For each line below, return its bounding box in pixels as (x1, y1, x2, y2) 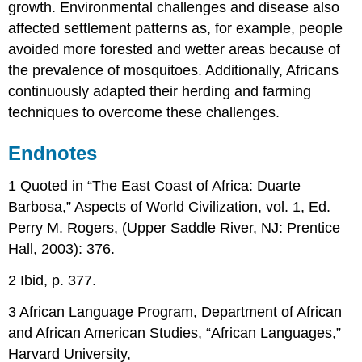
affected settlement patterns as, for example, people (8, 20, 343, 37)
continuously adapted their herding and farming (8, 83, 312, 100)
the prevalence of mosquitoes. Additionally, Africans (8, 62, 339, 79)
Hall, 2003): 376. (8, 241, 116, 258)
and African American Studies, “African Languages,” (8, 324, 342, 341)
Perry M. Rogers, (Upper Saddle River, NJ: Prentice (8, 220, 341, 237)
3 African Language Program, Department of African (8, 303, 343, 320)
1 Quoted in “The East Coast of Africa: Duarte (8, 178, 301, 195)
